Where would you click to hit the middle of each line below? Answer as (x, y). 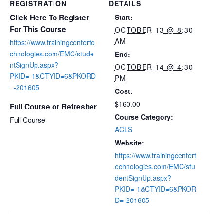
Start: (124, 17)
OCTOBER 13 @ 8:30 (154, 29)
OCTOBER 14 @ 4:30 (154, 66)
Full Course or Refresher (53, 106)
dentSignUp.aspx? (143, 177)
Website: (129, 142)
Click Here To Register (49, 17)
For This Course (38, 29)
